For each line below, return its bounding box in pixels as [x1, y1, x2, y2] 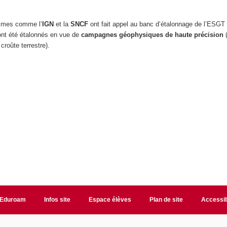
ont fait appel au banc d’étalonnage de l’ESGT [88, 20, 225, 28]
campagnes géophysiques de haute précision [81, 31, 223, 39]
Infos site [44, 196, 70, 203]
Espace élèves [88, 196, 131, 203]
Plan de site [149, 196, 183, 203]
